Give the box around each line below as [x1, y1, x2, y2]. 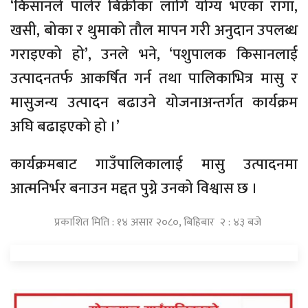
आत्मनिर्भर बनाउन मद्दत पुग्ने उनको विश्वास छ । [10, 176, 258, 202]
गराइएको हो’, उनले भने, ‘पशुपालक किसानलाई [10, 42, 298, 68]
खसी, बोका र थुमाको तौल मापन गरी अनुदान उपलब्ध [10, 18, 298, 44]
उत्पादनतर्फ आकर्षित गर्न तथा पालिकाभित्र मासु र [10, 66, 298, 92]
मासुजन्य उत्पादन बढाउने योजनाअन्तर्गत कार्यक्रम [10, 90, 298, 116]
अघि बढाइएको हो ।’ [10, 114, 120, 140]
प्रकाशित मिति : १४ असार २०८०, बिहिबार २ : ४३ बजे [54, 213, 261, 232]
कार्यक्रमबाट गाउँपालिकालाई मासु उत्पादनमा [10, 152, 298, 178]
